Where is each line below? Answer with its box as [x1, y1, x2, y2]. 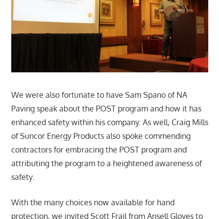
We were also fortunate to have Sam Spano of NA [11, 89, 187, 100]
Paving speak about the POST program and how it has [11, 103, 201, 113]
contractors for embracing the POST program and [11, 144, 187, 154]
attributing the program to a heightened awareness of [11, 158, 202, 168]
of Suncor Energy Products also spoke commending [11, 131, 191, 141]
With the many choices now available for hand [11, 197, 175, 207]
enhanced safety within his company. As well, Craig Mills [11, 117, 208, 127]
